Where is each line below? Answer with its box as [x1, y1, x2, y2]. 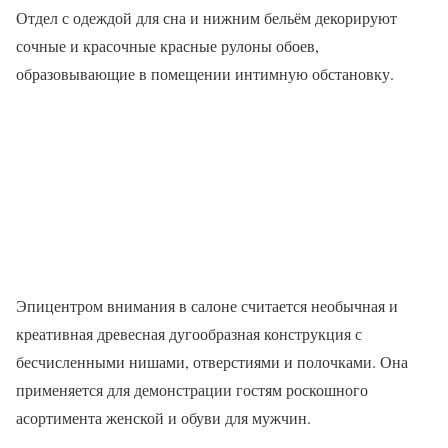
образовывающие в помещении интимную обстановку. [16, 63, 394, 84]
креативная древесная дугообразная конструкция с [16, 323, 362, 344]
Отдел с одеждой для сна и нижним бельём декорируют [16, 7, 397, 28]
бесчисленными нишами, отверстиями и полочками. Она [16, 351, 408, 372]
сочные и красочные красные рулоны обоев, [16, 35, 319, 56]
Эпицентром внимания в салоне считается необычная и [16, 295, 398, 316]
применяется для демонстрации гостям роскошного [16, 379, 368, 400]
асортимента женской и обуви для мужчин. [16, 407, 311, 428]
